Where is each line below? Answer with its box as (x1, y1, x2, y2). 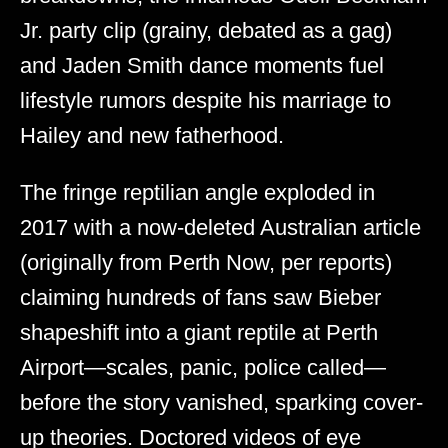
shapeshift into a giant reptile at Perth (20, 319, 378, 345)
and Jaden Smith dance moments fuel (20, 52, 384, 78)
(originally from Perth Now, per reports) (20, 249, 392, 275)
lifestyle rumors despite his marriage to (20, 87, 391, 113)
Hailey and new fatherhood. (20, 122, 284, 148)
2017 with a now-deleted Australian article (20, 214, 421, 240)
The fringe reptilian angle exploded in (20, 179, 375, 205)
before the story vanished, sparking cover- (20, 389, 423, 415)
